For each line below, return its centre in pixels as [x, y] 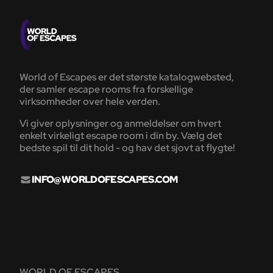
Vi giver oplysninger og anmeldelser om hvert [120, 124]
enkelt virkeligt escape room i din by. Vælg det [121, 136]
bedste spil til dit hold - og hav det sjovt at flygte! [127, 148]
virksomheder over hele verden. [90, 102]
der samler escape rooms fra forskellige [106, 90]
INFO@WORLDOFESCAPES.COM [105, 180]
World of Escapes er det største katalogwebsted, [127, 77]
